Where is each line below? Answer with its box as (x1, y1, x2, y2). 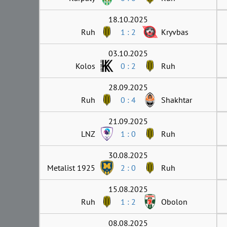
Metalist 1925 (47, 162, 95, 173)
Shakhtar (161, 94, 192, 105)
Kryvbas (161, 26, 188, 37)
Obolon (161, 196, 187, 207)
